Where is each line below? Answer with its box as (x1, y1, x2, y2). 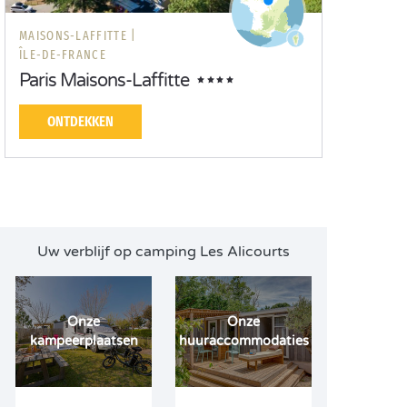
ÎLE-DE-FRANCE (19, 47, 106, 63)
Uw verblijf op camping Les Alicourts (37, 243, 290, 261)
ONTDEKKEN (47, 113, 114, 130)
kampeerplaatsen (29, 333, 138, 349)
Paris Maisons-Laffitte (19, 70, 189, 92)
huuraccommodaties (178, 333, 309, 349)
